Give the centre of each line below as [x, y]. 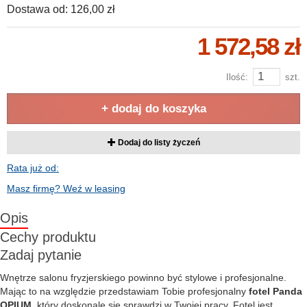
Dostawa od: [37, 9]
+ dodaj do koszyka [153, 109]
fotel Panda [275, 291]
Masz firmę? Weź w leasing [66, 188]
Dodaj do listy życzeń [158, 143]
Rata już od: [33, 168]
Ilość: [237, 77]
